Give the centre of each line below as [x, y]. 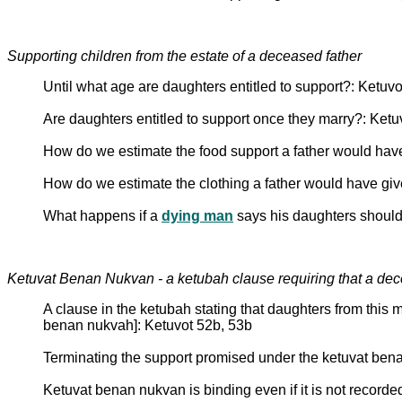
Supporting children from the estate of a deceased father [184, 56]
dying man [197, 215]
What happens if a [102, 215]
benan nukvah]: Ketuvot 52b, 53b [148, 325]
